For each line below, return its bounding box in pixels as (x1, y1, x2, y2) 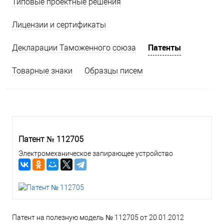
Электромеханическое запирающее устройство (18, 149, 173, 157)
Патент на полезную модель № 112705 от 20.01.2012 (12, 213, 184, 221)
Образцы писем (84, 66, 143, 75)
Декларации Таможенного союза (12, 43, 136, 52)
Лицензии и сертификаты (12, 20, 106, 29)
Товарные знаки (12, 66, 72, 75)
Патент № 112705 (18, 134, 83, 144)
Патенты (148, 42, 181, 53)
